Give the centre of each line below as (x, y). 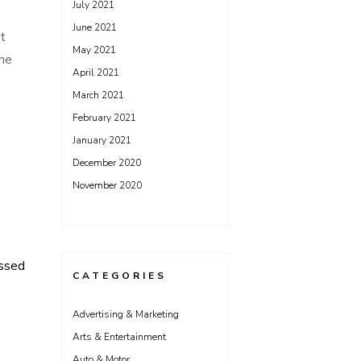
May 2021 (94, 50)
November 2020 (107, 185)
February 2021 (104, 118)
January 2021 (102, 140)
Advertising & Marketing (126, 314)
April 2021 (96, 73)
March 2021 (98, 95)
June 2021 (95, 27)
